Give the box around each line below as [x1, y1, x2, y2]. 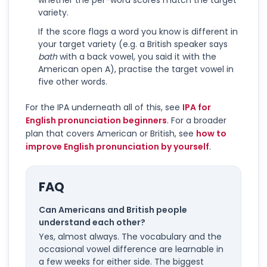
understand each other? [39, 216, 145, 228]
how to [196, 127, 226, 139]
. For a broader [167, 114, 226, 126]
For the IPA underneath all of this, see [26, 101, 180, 113]
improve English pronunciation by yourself [26, 140, 209, 153]
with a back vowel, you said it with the [57, 50, 216, 63]
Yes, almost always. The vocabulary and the [39, 231, 222, 243]
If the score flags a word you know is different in [38, 25, 238, 38]
